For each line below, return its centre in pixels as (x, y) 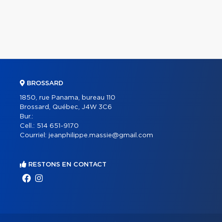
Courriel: (34, 135)
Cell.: (28, 126)
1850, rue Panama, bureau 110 (68, 98)
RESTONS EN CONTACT (66, 165)
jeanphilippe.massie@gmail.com (101, 135)
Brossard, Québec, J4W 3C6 (66, 107)
